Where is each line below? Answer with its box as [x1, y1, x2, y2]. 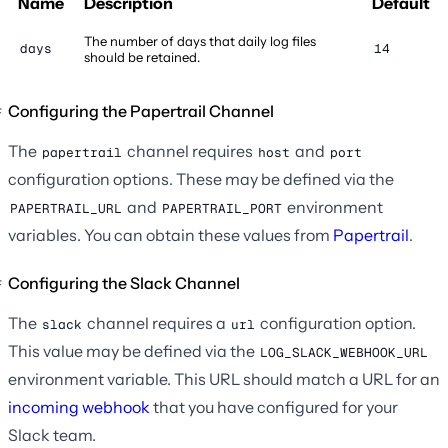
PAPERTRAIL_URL [10, 200, 122, 218]
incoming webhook [8, 397, 150, 418]
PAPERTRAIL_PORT [162, 200, 282, 218]
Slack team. [8, 425, 96, 446]
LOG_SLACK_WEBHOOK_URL [260, 344, 428, 362]
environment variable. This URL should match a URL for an [8, 369, 440, 390]
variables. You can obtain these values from [8, 225, 333, 246]
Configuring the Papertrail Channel [8, 101, 274, 122]
